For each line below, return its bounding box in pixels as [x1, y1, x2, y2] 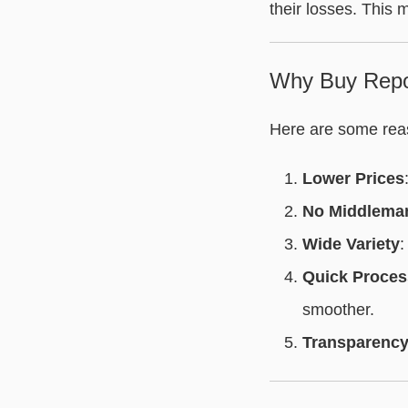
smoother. [301, 301, 374, 319]
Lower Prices [301, 169, 404, 188]
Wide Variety [301, 235, 400, 253]
